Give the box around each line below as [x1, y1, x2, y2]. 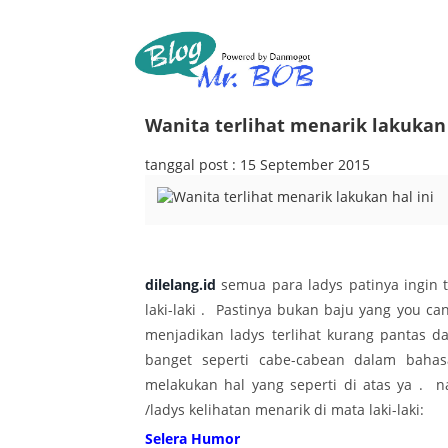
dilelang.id [145, 275, 216, 295]
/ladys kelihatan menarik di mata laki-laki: [145, 400, 424, 420]
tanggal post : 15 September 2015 [145, 155, 370, 174]
